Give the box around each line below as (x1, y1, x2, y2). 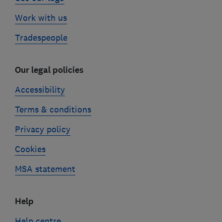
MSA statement (14, 164, 75, 174)
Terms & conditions (14, 104, 91, 115)
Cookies (14, 144, 46, 155)
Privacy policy (14, 124, 70, 135)
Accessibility (14, 84, 65, 95)
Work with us (14, 12, 67, 23)
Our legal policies (14, 64, 84, 76)
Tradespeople (14, 32, 67, 43)
